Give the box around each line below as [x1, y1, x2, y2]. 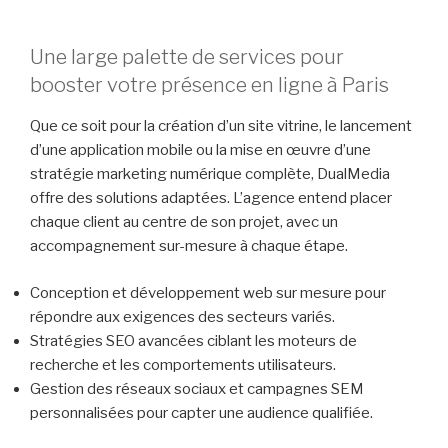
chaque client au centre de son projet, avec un [30, 213, 338, 232]
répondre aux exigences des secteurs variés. [30, 307, 335, 326]
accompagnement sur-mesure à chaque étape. [30, 237, 348, 256]
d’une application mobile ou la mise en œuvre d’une [30, 141, 371, 160]
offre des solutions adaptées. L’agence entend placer [30, 189, 392, 208]
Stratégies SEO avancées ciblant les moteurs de [30, 331, 357, 350]
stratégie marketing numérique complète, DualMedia [30, 165, 390, 184]
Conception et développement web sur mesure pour [30, 283, 386, 302]
